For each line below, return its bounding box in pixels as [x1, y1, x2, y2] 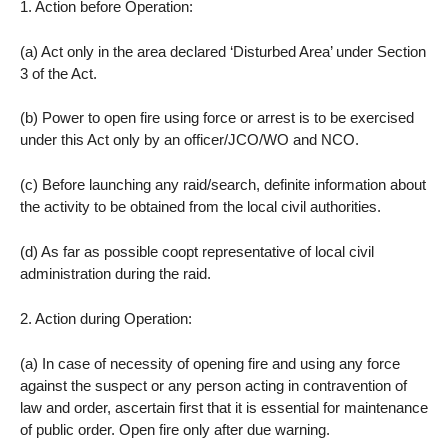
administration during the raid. [20, 264, 211, 282]
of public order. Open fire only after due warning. [20, 420, 330, 438]
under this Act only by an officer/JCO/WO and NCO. [20, 131, 359, 149]
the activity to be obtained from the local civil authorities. [20, 198, 381, 216]
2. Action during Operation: [20, 309, 192, 327]
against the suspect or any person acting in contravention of [20, 376, 407, 394]
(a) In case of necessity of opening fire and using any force [20, 354, 400, 372]
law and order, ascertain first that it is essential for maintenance [20, 398, 428, 416]
